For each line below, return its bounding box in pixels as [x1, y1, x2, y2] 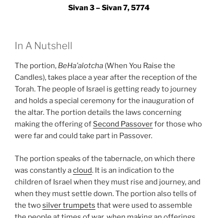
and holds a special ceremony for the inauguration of [15, 96, 194, 106]
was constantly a [15, 165, 73, 175]
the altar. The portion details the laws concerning [15, 108, 182, 117]
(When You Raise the [103, 61, 175, 71]
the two [15, 200, 42, 210]
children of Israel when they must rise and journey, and [15, 177, 200, 186]
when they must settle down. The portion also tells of [15, 189, 197, 198]
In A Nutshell [15, 40, 73, 52]
